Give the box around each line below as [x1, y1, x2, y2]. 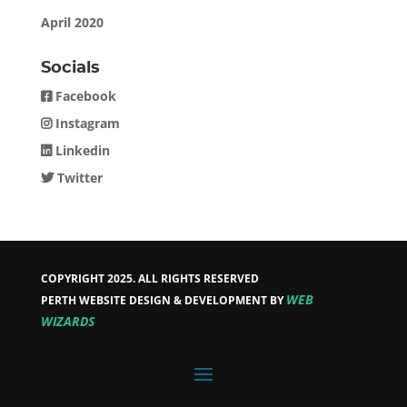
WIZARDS [40, 313, 94, 330]
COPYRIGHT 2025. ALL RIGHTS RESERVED [40, 271, 259, 286]
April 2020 [40, 14, 104, 31]
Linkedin [51, 142, 110, 159]
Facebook [51, 87, 116, 104]
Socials [40, 60, 100, 76]
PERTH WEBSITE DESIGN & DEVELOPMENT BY [40, 293, 286, 308]
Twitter [53, 169, 103, 186]
